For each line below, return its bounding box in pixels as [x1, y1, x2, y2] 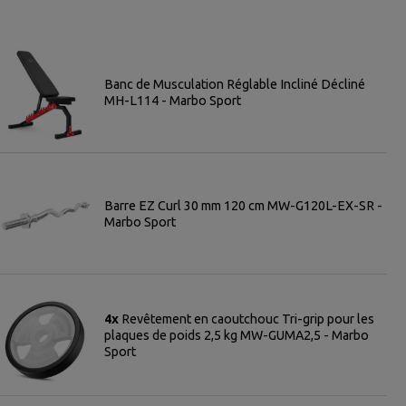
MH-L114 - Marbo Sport [104, 92, 241, 108]
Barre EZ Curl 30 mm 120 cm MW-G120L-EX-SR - [104, 198, 382, 213]
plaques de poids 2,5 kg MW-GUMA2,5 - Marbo [104, 327, 369, 343]
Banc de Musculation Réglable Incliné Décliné [104, 76, 365, 92]
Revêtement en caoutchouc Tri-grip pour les [121, 311, 374, 326]
